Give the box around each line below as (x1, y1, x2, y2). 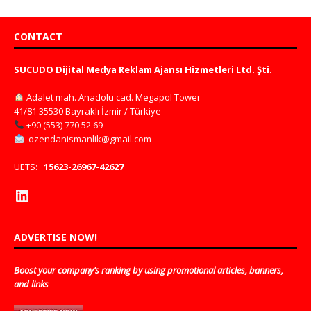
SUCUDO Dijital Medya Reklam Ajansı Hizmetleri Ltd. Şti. (14, 62, 272, 76)
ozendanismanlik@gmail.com (28, 132, 151, 145)
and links (14, 278, 49, 291)
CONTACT (14, 29, 62, 43)
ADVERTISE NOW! (14, 230, 97, 244)
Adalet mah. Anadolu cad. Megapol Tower (24, 90, 201, 103)
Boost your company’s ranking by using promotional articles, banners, (14, 264, 283, 277)
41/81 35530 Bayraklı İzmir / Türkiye (14, 104, 161, 117)
